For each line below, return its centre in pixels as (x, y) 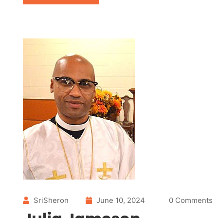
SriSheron (51, 200)
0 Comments (191, 200)
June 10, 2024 (120, 200)
